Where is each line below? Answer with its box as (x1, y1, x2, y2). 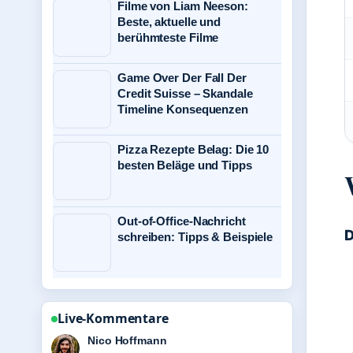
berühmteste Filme (117, 31, 219, 44)
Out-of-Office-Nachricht (117, 214, 246, 228)
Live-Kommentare (58, 310, 169, 327)
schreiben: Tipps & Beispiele (117, 230, 273, 243)
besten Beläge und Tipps (117, 158, 252, 172)
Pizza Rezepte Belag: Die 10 (117, 143, 269, 156)
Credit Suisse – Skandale (117, 87, 253, 100)
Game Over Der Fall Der (117, 71, 247, 84)
